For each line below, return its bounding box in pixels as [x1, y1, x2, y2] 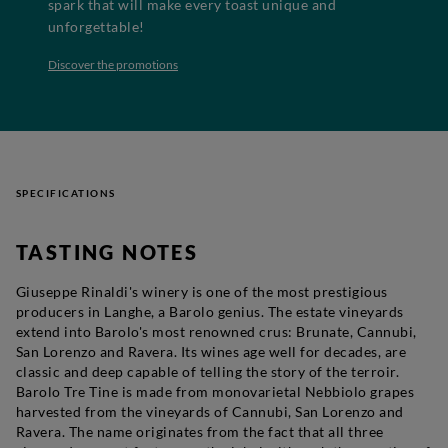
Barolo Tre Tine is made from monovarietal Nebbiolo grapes [16, 382, 415, 400]
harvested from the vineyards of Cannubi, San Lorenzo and [16, 402, 404, 420]
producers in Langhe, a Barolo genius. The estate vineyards [16, 302, 404, 320]
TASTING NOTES [16, 239, 199, 264]
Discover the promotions [48, 56, 178, 72]
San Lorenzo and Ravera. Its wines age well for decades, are [16, 342, 407, 360]
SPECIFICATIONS [16, 186, 116, 199]
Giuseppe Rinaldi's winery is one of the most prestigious [16, 282, 388, 300]
